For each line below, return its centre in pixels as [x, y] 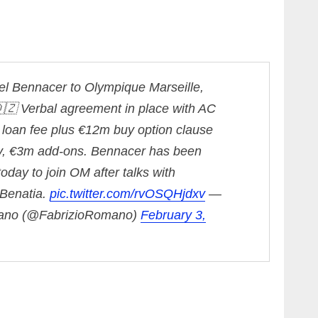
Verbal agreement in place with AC [118, 109]
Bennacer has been [146, 152]
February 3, [173, 215]
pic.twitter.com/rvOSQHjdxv [127, 194]
